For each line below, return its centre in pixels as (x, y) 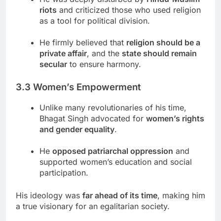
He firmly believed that (83, 43)
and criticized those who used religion (129, 10)
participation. (64, 173)
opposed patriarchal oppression (113, 151)
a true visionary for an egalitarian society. (93, 206)
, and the (104, 54)
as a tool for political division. (95, 21)
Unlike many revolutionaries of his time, (113, 108)
